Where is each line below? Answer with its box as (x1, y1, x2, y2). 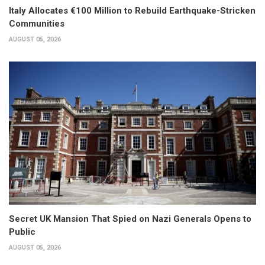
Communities (9, 18, 64, 29)
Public (9, 227, 35, 238)
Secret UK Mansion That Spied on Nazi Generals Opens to (9, 214, 251, 225)
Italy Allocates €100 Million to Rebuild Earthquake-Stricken (9, 5, 256, 16)
